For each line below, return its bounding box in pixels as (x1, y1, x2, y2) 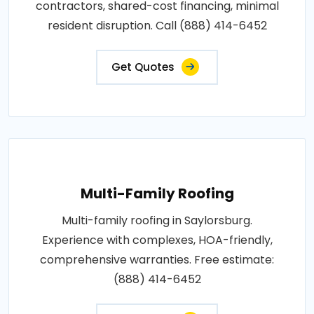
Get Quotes (111, 59, 175, 74)
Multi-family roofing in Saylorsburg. (62, 212, 252, 228)
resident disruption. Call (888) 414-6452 (47, 17, 267, 34)
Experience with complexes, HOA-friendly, (41, 231, 273, 248)
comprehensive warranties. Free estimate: (40, 251, 274, 268)
